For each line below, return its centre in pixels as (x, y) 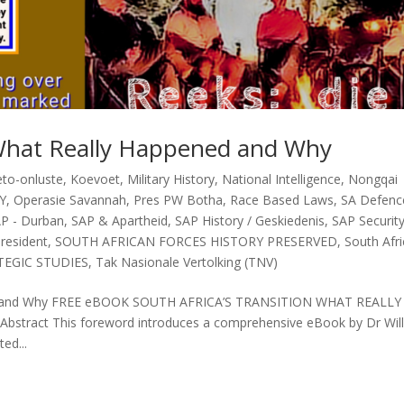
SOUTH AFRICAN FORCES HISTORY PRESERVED (197, 241)
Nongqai (373, 179)
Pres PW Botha (179, 199)
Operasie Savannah (70, 199)
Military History (171, 179)
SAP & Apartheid (120, 220)
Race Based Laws (282, 199)
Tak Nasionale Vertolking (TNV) (187, 262)
